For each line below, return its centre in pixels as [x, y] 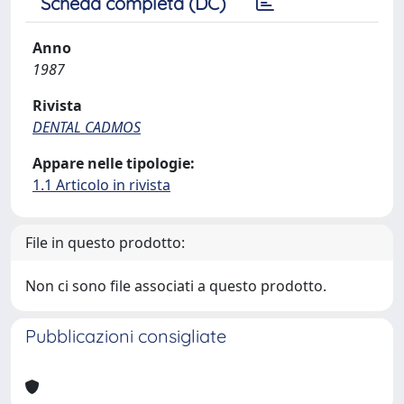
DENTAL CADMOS [87, 127]
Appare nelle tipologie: [114, 163]
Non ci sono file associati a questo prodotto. [176, 286]
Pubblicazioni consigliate [126, 336]
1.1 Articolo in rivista [101, 185]
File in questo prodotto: [105, 243]
